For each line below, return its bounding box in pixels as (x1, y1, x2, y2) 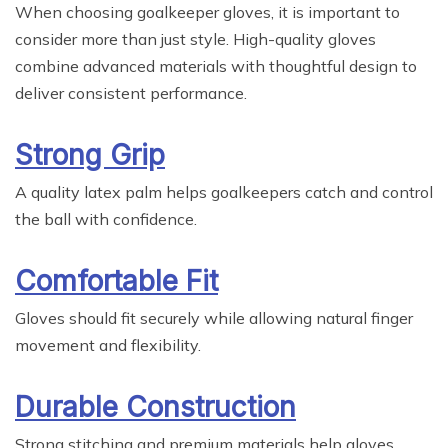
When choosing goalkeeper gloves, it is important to (15, 2, 400, 23)
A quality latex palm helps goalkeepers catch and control (15, 182, 433, 203)
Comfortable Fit (15, 264, 218, 299)
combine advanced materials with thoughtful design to (15, 56, 417, 77)
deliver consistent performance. (15, 83, 247, 104)
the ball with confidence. (15, 209, 197, 230)
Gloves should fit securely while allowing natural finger (15, 308, 413, 329)
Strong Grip (15, 138, 165, 173)
